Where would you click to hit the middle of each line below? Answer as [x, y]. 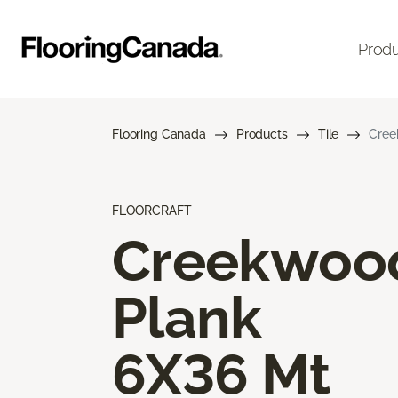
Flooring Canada [159, 134]
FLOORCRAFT [152, 211]
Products [262, 134]
